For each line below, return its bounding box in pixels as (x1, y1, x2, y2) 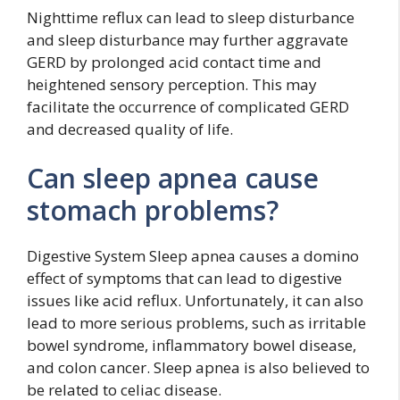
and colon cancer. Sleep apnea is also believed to (27, 357, 370, 378)
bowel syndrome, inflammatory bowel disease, (27, 335, 356, 355)
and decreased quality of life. (27, 118, 233, 139)
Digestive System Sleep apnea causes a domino (27, 246, 359, 266)
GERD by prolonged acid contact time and (27, 51, 321, 72)
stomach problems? (27, 192, 279, 229)
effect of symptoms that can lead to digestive (27, 268, 342, 288)
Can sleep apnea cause (27, 160, 319, 196)
